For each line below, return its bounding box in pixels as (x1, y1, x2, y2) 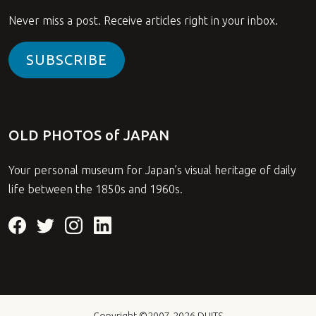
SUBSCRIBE (26, 51, 107, 68)
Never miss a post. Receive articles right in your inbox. (8, 14, 278, 28)
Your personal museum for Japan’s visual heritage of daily (8, 163, 296, 176)
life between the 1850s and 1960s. (8, 182, 183, 195)
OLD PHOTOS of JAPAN (8, 126, 169, 143)
